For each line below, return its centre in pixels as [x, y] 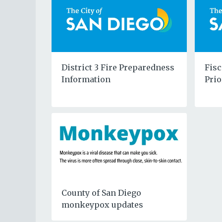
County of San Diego [101, 193]
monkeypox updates [102, 205]
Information [86, 80]
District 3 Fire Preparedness [118, 68]
